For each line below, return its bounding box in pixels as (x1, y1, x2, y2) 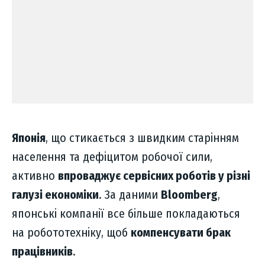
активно (12, 169, 58, 183)
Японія (12, 131, 46, 146)
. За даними (99, 188, 161, 202)
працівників (12, 244, 73, 259)
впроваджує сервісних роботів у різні (58, 169, 250, 183)
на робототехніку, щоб (12, 225, 131, 240)
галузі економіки (12, 188, 99, 202)
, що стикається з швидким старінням (46, 131, 239, 146)
